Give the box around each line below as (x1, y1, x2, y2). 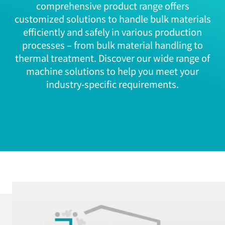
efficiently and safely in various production (23, 25, 202, 39)
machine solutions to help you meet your (26, 64, 199, 78)
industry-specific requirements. (46, 77, 179, 91)
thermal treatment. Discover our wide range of (15, 51, 210, 65)
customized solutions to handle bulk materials (14, 12, 211, 26)
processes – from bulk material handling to (22, 38, 203, 52)
